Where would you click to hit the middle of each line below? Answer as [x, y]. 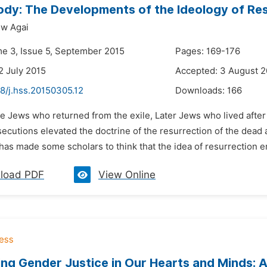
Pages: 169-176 [208, 51]
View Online [127, 175]
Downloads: [201, 91]
